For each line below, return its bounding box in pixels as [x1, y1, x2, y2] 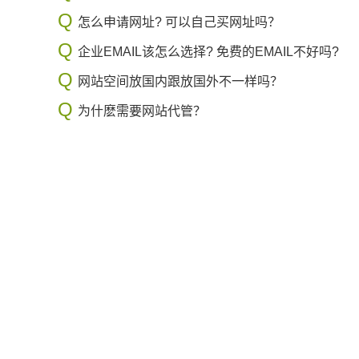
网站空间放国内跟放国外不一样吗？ [78, 75, 283, 88]
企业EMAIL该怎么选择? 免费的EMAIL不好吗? [78, 45, 339, 58]
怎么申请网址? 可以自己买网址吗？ [78, 15, 280, 29]
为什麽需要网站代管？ [78, 104, 206, 118]
